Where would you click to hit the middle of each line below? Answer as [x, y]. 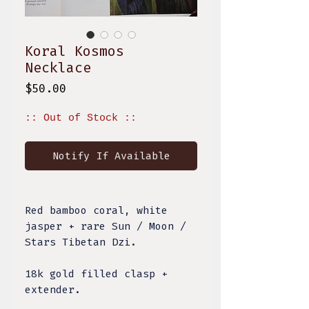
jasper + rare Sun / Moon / [106, 227]
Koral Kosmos [74, 51]
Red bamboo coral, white [96, 211]
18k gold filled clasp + [96, 274]
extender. [56, 290]
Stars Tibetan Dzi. [84, 242]
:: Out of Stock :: [81, 119]
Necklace [58, 68]
